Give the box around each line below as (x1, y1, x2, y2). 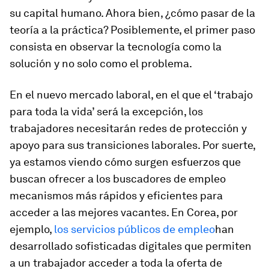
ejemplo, (10, 223, 54, 235)
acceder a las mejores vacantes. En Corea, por (10, 206, 238, 219)
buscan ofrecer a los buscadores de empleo (10, 172, 226, 185)
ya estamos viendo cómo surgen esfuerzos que (10, 156, 241, 168)
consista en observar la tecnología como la (10, 40, 222, 53)
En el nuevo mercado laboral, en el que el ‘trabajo (10, 88, 253, 101)
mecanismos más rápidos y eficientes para (10, 189, 223, 202)
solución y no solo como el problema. (10, 57, 192, 70)
